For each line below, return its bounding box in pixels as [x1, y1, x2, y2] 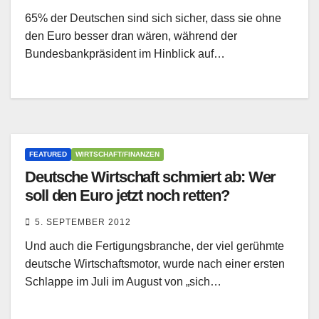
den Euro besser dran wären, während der [25, 30, 237, 43]
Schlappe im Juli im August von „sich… [25, 276, 221, 288]
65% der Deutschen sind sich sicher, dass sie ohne [25, 12, 281, 25]
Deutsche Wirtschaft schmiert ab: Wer [25, 168, 276, 187]
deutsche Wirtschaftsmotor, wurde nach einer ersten [25, 258, 285, 271]
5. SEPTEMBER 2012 [35, 217, 131, 228]
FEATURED [29, 150, 67, 159]
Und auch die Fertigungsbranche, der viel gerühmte [25, 240, 284, 253]
